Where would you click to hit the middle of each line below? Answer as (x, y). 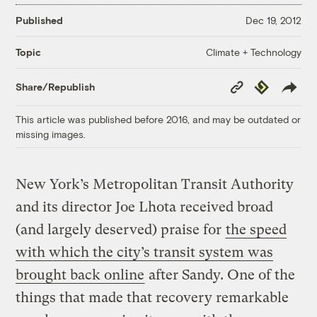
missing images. (51, 134)
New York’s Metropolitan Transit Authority (155, 184)
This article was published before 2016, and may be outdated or (158, 119)
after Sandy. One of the (220, 275)
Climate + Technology (253, 52)
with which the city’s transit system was (145, 252)
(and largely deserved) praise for (121, 229)
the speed (257, 229)
